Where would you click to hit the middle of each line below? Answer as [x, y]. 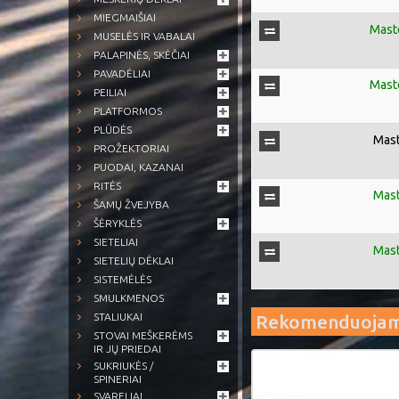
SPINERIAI [118, 379]
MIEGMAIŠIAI [125, 17]
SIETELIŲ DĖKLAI [134, 261]
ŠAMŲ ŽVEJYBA [131, 204]
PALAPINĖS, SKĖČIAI [142, 55]
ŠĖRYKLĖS [118, 223]
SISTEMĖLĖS [122, 279]
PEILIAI [110, 92]
